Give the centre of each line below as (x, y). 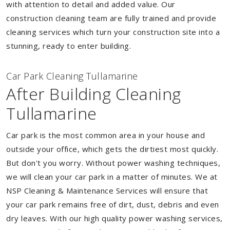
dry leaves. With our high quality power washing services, (114, 218)
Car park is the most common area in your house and (106, 135)
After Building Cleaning (94, 94)
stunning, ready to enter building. (69, 46)
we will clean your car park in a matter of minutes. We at (112, 177)
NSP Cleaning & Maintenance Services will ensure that (107, 190)
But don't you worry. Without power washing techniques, (113, 163)
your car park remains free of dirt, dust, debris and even (113, 204)
